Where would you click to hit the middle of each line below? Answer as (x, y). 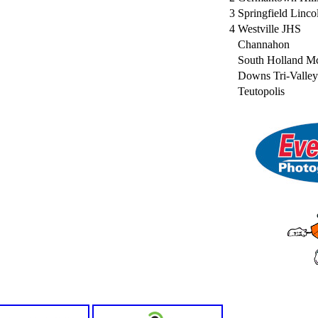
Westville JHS (269, 28)
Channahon (264, 44)
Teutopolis (261, 91)
